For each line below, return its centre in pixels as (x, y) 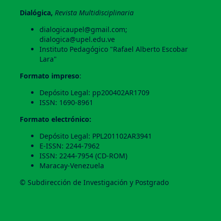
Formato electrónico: (55, 119)
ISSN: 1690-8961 (66, 103)
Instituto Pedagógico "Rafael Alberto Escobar (113, 49)
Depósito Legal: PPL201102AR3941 (95, 136)
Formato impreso (49, 76)
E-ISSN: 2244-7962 (69, 146)
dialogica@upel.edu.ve (78, 39)
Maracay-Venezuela (72, 166)
